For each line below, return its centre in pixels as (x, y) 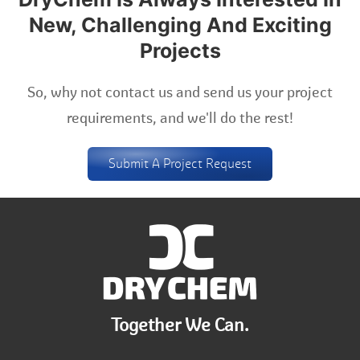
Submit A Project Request (180, 164)
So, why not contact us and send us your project (180, 92)
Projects (180, 51)
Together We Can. (180, 325)
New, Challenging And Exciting (180, 25)
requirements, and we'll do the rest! (180, 118)
